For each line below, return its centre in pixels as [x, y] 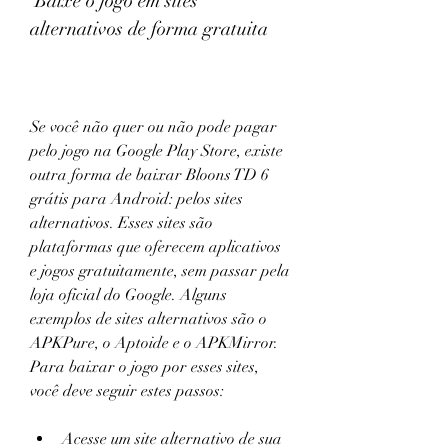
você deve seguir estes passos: [127, 391]
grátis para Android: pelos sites [136, 199]
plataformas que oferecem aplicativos [155, 247]
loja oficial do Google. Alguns [128, 295]
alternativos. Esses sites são [121, 223]
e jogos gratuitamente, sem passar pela [160, 271]
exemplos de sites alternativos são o [148, 319]
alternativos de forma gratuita [149, 28]
